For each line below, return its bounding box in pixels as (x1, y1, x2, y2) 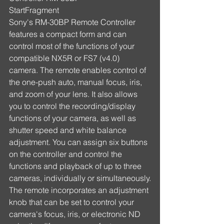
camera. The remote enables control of (9, 65, 148, 75)
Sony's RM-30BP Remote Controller (9, 17, 137, 27)
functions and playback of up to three (9, 161, 143, 171)
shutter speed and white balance (9, 125, 128, 135)
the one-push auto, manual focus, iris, (9, 77, 144, 87)
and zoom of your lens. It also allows (9, 89, 139, 99)
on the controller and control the (9, 149, 124, 159)
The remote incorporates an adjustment (9, 185, 150, 195)
